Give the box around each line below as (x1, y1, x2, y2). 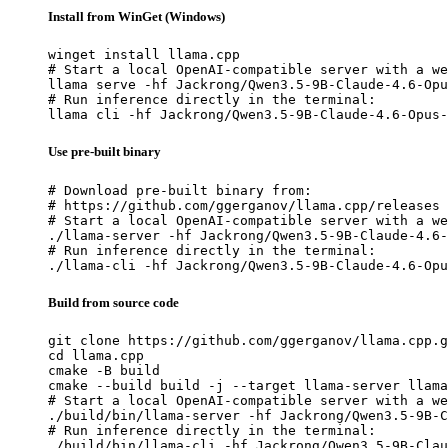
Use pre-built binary (48, 144, 161, 160)
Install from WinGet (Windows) (48, 9, 225, 25)
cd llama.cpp (48, 347, 144, 363)
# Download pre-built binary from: (48, 182, 312, 198)
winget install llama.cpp (48, 47, 240, 63)
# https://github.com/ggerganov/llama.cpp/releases (48, 197, 440, 213)
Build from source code (48, 294, 179, 310)
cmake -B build (48, 362, 160, 378)
